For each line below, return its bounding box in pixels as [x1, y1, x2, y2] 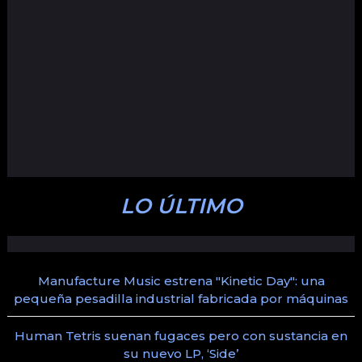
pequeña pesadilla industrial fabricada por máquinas [14, 291, 348, 306]
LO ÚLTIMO [120, 193, 242, 219]
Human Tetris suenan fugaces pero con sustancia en [15, 328, 347, 343]
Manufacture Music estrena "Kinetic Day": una [37, 273, 325, 288]
